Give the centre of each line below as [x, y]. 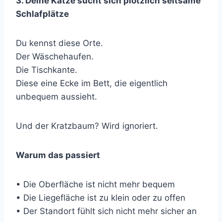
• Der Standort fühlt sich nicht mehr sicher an [106, 211]
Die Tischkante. [47, 70]
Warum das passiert [58, 155]
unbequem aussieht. [56, 97]
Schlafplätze [42, 14]
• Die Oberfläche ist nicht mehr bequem [95, 185]
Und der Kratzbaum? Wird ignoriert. [87, 126]
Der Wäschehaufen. [55, 57]
